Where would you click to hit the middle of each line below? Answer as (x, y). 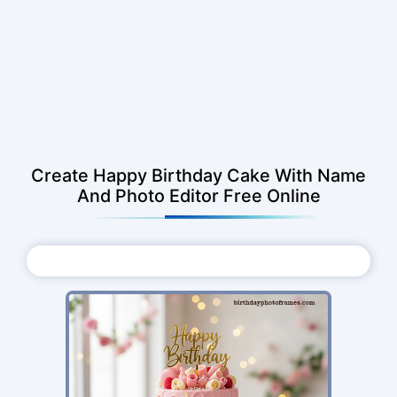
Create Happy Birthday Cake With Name (198, 175)
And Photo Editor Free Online (198, 195)
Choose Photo (211, 261)
